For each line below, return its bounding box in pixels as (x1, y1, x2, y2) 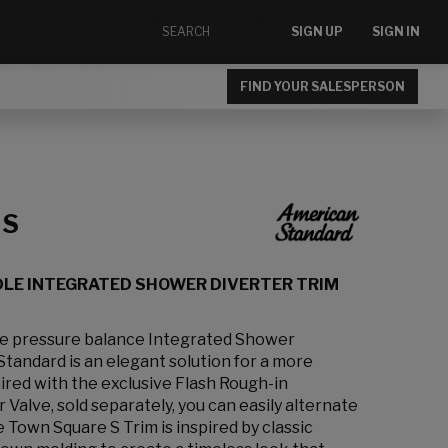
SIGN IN (372, 24, 420, 40)
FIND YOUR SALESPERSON (240, 78, 405, 94)
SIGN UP (291, 24, 343, 40)
